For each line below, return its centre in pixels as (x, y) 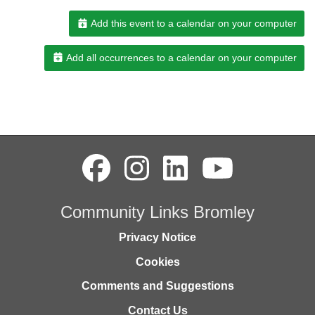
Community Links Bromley (157, 212)
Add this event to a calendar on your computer (193, 24)
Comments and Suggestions (157, 286)
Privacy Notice (157, 238)
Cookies (157, 262)
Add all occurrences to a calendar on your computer (180, 57)
